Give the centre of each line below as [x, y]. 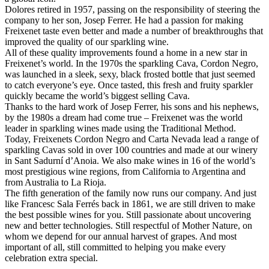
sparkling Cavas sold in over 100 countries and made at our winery [131, 150]
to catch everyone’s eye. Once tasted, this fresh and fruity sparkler [129, 85]
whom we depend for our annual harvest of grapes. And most [121, 237]
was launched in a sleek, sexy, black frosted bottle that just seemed [130, 74]
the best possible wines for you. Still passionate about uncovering [128, 215]
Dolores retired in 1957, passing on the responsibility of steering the [132, 10]
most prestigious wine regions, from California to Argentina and [125, 172]
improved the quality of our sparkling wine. [87, 42]
